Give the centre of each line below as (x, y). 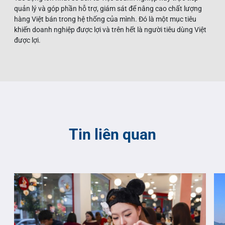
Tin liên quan (113, 135)
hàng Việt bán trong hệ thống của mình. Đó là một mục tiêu (105, 19)
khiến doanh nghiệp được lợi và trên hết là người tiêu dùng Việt (110, 30)
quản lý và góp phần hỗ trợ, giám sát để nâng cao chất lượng (108, 9)
